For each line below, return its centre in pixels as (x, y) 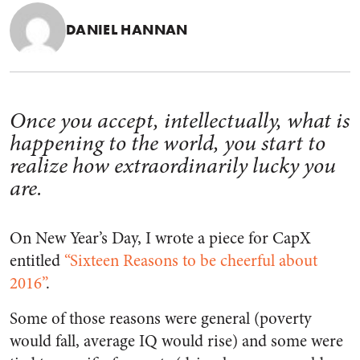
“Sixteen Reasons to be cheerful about (191, 261)
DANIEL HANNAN (127, 29)
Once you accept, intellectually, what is (180, 121)
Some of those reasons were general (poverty (161, 319)
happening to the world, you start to (168, 143)
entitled (37, 261)
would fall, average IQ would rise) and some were (176, 341)
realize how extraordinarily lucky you (173, 166)
